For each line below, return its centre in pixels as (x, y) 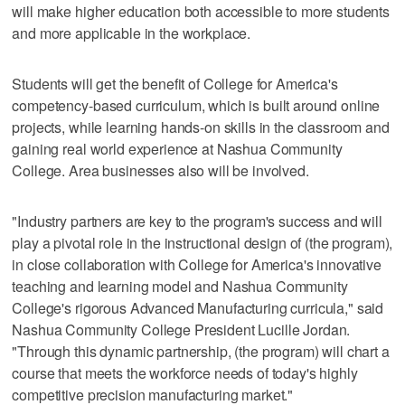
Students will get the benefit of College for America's (175, 83)
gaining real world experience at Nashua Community (177, 148)
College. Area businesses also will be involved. (160, 170)
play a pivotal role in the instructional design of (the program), (202, 242)
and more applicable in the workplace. (132, 33)
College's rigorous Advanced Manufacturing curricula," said (198, 307)
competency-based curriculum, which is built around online (196, 105)
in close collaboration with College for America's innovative (197, 264)
